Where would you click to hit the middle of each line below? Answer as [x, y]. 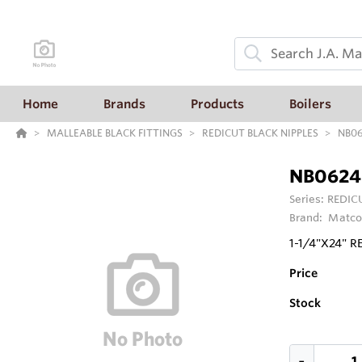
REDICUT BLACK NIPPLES [260, 133]
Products [217, 103]
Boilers [310, 103]
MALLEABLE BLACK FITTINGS [115, 133]
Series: [308, 199]
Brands [124, 103]
